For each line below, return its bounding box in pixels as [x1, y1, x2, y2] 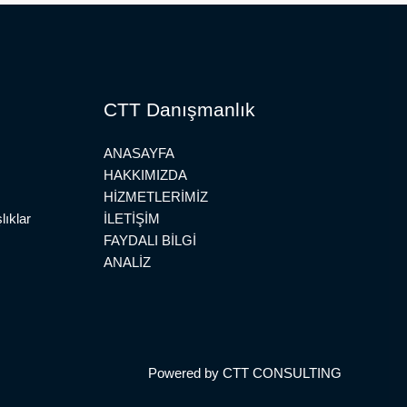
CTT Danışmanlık [103, 98, 255, 120]
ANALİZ [103, 253, 151, 270]
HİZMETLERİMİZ [103, 188, 208, 204]
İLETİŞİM [103, 210, 160, 226]
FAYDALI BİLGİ [103, 232, 196, 248]
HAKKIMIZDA [103, 166, 187, 183]
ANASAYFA [103, 144, 174, 161]
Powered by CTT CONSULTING [148, 364, 342, 381]
